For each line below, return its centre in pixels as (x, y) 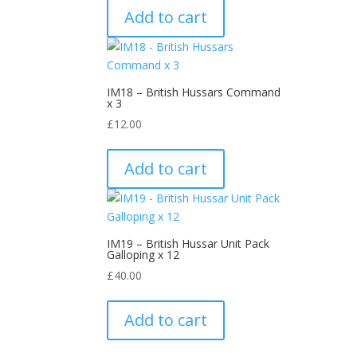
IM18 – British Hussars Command (194, 92)
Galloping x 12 (143, 255)
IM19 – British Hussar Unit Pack (188, 243)
